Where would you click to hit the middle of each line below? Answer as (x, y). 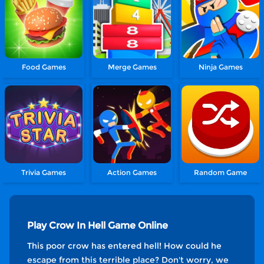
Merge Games (132, 67)
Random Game (221, 172)
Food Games (44, 67)
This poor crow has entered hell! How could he (124, 246)
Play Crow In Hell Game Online (98, 226)
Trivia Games (44, 172)
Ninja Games (220, 67)
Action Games (132, 172)
